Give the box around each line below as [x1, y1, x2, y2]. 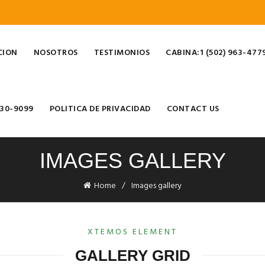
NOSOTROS [33, 46, 78, 60]
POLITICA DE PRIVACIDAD [49, 102, 151, 116]
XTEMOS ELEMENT [88, 225, 177, 239]
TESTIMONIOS [93, 46, 150, 60]
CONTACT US [166, 102, 219, 116]
